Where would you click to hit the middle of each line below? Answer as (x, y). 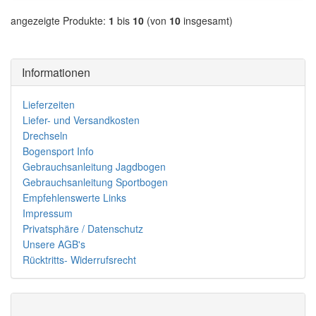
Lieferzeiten (49, 105)
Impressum (48, 213)
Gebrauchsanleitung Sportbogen (95, 182)
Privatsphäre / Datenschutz (83, 229)
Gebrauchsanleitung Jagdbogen (94, 167)
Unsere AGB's (54, 244)
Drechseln (45, 136)
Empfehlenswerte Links (74, 198)
